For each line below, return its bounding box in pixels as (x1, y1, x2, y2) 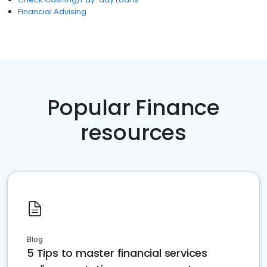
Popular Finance (47, 92, 220, 123)
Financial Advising (18, 6, 86, 17)
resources (80, 117, 187, 148)
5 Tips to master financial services (27, 246, 207, 260)
